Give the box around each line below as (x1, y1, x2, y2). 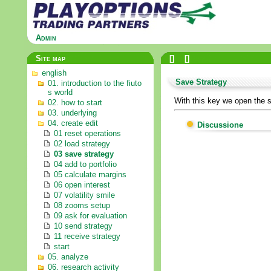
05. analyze (48, 252, 88, 261)
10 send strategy (54, 221, 113, 230)
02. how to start (48, 98, 102, 107)
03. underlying (48, 108, 97, 117)
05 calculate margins (54, 170, 126, 179)
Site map (36, 54, 65, 63)
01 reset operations (54, 129, 121, 138)
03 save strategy (54, 149, 114, 158)
